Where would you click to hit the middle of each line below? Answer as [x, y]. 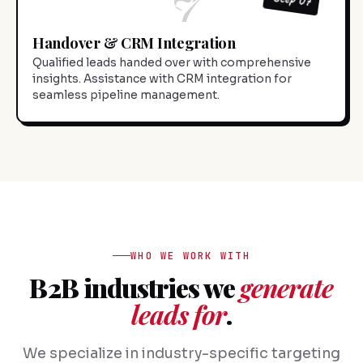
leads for [179, 314]
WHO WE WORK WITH [190, 255]
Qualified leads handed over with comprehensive [172, 63]
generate [287, 288]
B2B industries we [135, 288]
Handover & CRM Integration [134, 43]
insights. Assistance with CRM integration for [162, 79]
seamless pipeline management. [126, 96]
